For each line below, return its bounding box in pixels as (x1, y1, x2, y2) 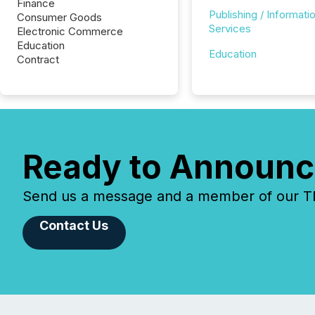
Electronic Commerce (17, 25, 123, 38)
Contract (17, 53, 59, 66)
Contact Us (39, 218, 109, 233)
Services (208, 22, 251, 35)
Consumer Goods (17, 11, 102, 24)
